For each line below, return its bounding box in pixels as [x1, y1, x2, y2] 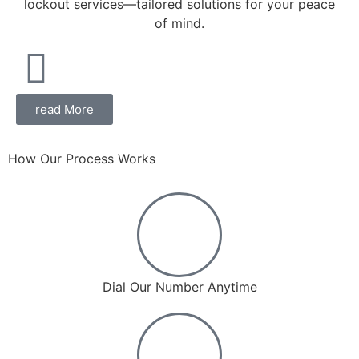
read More [35, 101, 94, 117]
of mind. [155, 14, 204, 31]
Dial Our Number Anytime [102, 278, 257, 295]
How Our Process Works [8, 150, 155, 167]
